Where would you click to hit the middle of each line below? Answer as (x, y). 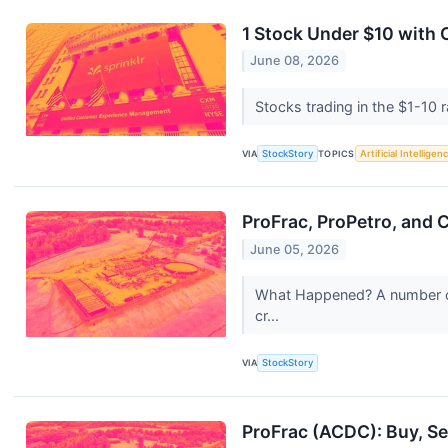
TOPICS (336, 154)
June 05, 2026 (295, 249)
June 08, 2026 (295, 61)
